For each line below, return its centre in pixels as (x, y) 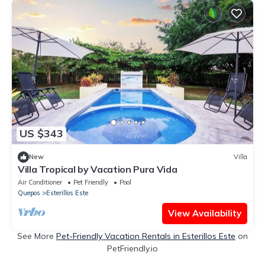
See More (37, 236)
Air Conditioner (40, 182)
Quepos (29, 193)
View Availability (205, 213)
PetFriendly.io (132, 248)
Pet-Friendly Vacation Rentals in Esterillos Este (146, 236)
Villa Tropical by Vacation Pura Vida (98, 169)
